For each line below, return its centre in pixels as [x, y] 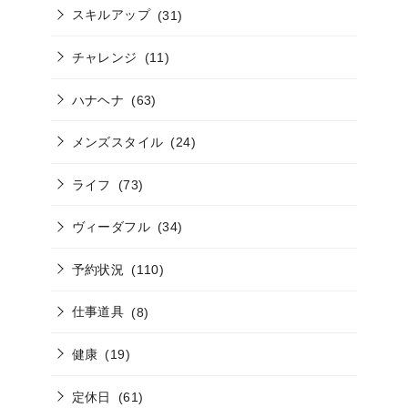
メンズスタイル [117, 143]
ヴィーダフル [111, 227]
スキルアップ [111, 15]
